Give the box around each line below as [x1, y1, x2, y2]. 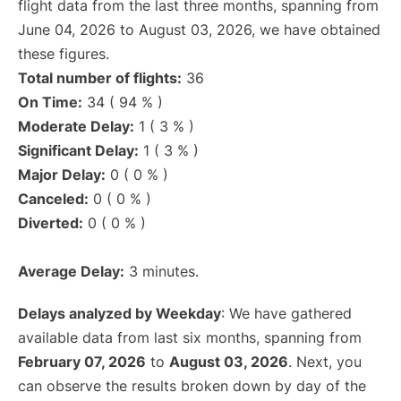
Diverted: [18, 214, 83, 233]
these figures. [18, 45, 109, 64]
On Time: [18, 93, 82, 112]
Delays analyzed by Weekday [18, 304, 221, 323]
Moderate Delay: [18, 117, 134, 136]
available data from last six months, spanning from [18, 328, 362, 347]
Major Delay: [18, 166, 106, 184]
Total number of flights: [18, 69, 182, 88]
